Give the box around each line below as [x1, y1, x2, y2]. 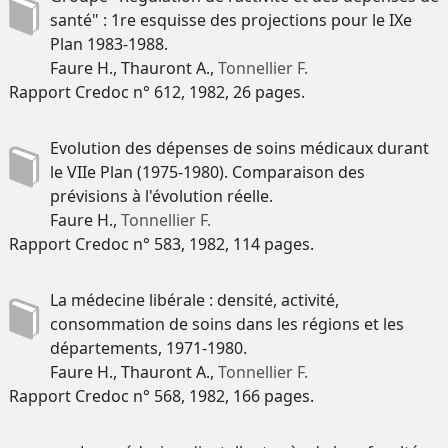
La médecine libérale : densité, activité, [50, 288, 339, 311]
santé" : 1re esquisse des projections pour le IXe [50, 8, 412, 31]
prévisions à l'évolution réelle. [50, 184, 273, 207]
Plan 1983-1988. [50, 32, 168, 55]
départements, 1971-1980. [50, 336, 247, 359]
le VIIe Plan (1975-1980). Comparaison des [50, 160, 365, 183]
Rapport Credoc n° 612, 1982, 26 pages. [9, 80, 305, 103]
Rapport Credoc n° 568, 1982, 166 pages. [9, 384, 314, 407]
